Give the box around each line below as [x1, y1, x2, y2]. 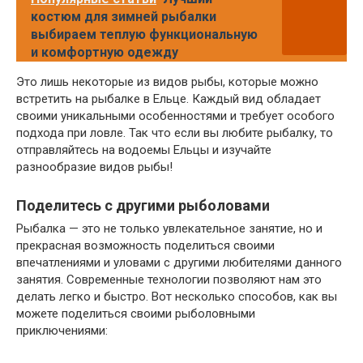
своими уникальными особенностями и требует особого [16, 109, 335, 124]
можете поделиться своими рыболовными [16, 306, 255, 322]
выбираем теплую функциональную [31, 27, 258, 43]
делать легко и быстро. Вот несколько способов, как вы [16, 289, 337, 305]
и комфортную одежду [31, 45, 178, 61]
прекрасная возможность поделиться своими [16, 238, 275, 254]
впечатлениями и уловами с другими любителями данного [16, 255, 342, 271]
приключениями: [16, 323, 108, 339]
